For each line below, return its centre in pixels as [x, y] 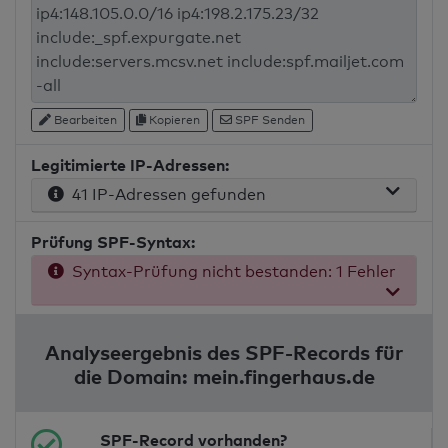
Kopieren [173, 120]
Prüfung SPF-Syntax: [113, 242]
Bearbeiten [83, 119]
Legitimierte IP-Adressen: [130, 165]
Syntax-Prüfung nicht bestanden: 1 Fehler [230, 272]
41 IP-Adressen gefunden [165, 195]
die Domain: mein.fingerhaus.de [224, 376]
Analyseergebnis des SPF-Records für [224, 352]
